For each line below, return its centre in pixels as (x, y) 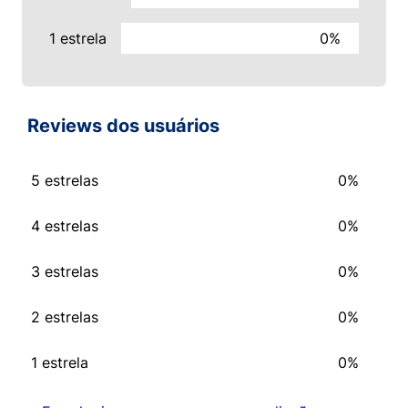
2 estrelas (65, 317)
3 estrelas (65, 272)
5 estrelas (65, 181)
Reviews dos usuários (123, 126)
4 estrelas (65, 226)
